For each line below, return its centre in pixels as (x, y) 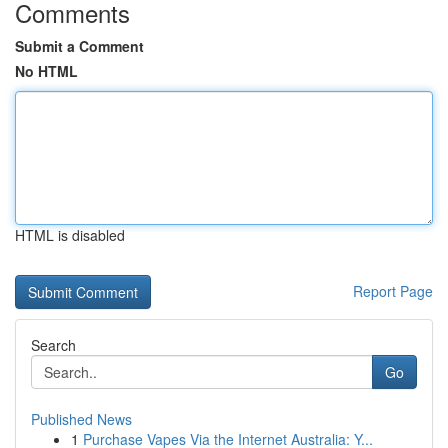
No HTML (46, 71)
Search (53, 345)
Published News (81, 419)
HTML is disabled (70, 235)
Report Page (393, 291)
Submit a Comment (79, 46)
